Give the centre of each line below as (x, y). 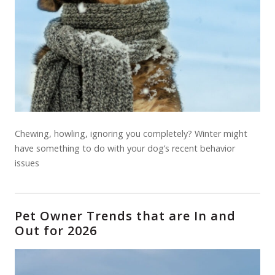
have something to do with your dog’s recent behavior (125, 148)
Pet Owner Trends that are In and (125, 216)
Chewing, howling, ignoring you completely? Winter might (131, 134)
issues (27, 163)
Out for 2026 (56, 230)
